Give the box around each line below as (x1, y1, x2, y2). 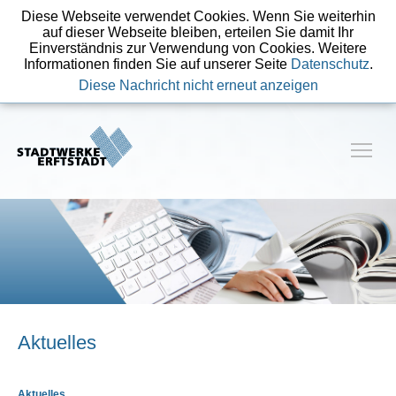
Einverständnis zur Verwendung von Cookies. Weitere (29, 41, 367, 56)
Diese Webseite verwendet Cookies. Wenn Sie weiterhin (20, 9, 376, 24)
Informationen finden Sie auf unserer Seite (23, 57, 291, 72)
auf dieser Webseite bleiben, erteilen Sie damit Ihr (42, 25, 354, 40)
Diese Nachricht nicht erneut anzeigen (78, 78, 318, 93)
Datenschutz (290, 57, 369, 72)
